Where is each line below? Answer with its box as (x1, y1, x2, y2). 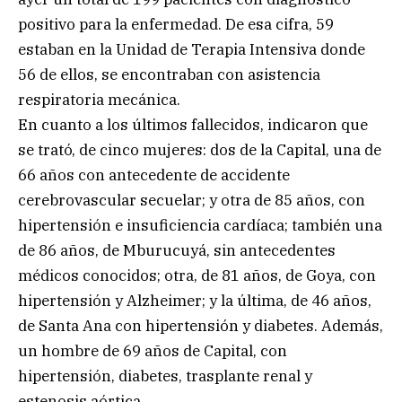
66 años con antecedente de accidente (18, 164, 290, 185)
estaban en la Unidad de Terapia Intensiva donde (18, 39, 365, 59)
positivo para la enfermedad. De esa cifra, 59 (18, 13, 334, 34)
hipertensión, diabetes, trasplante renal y (18, 365, 312, 386)
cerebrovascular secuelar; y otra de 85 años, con (18, 189, 365, 210)
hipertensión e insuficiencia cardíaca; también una (18, 214, 382, 235)
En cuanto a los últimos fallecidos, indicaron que (18, 114, 368, 135)
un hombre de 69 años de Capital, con (18, 340, 287, 361)
